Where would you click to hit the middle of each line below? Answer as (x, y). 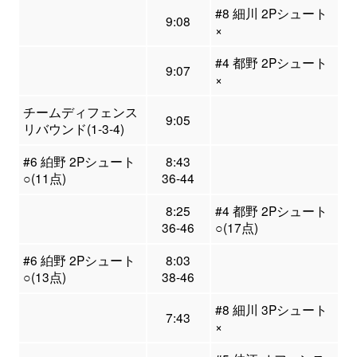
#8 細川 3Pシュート (271, 310)
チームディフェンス (80, 112)
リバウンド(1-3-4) (73, 129)
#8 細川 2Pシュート (271, 13)
